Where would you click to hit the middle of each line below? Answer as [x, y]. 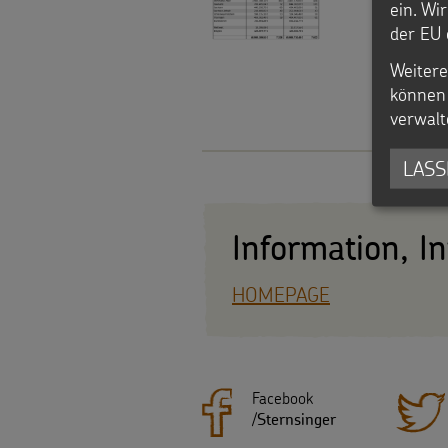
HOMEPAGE [281, 294]
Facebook [282, 398]
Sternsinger [296, 420]
